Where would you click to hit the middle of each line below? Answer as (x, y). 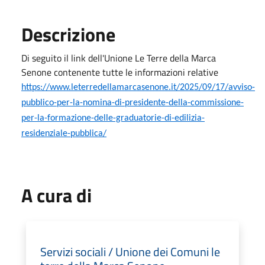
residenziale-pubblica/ (64, 133)
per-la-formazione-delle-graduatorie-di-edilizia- (113, 118)
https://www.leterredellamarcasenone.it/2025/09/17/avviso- (138, 87)
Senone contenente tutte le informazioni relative (120, 72)
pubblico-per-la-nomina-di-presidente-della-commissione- (132, 103)
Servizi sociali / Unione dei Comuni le (130, 251)
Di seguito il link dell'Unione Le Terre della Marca (119, 58)
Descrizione (68, 34)
